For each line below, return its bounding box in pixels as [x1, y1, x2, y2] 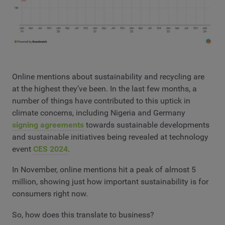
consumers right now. [12, 189, 88, 199]
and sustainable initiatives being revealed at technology [12, 132, 208, 142]
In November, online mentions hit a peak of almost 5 [12, 165, 196, 175]
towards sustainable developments [84, 120, 209, 130]
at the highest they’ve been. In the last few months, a [12, 83, 197, 93]
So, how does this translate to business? [12, 209, 154, 219]
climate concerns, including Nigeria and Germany [12, 107, 185, 118]
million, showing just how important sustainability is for [12, 177, 208, 187]
